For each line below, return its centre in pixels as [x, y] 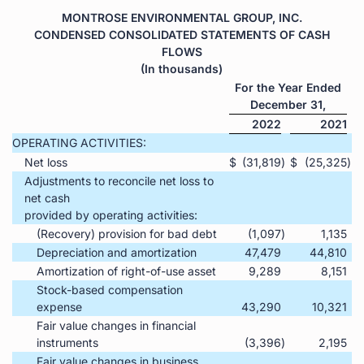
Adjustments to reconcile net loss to [119, 180]
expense [59, 306]
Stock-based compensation [110, 289]
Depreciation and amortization [117, 252]
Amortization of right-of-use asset [126, 271]
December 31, [288, 104]
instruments [67, 342]
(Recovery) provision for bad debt [127, 233]
